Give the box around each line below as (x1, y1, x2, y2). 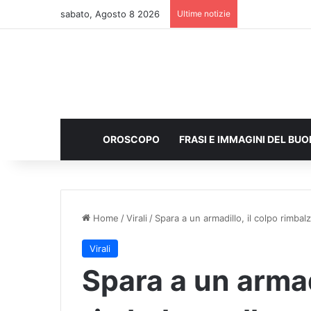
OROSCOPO (103, 133, 160, 145)
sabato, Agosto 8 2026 (60, 8, 160, 19)
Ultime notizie (177, 8, 230, 19)
